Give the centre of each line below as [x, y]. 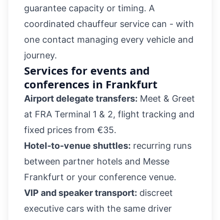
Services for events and [87, 70]
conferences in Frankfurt [91, 84]
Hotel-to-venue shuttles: [77, 146]
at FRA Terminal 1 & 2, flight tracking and [109, 114]
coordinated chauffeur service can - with [109, 24]
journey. [41, 55]
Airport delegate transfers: [81, 98]
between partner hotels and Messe [97, 161]
